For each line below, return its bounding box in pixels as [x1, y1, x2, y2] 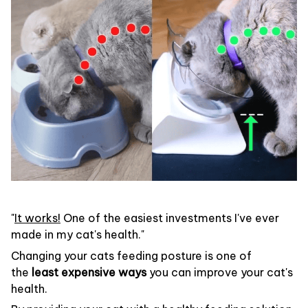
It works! [14, 211, 60, 225]
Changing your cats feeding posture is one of [11, 248, 252, 263]
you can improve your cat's [149, 265, 293, 279]
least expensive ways [29, 265, 149, 279]
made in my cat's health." [11, 228, 144, 242]
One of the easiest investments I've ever [60, 211, 279, 225]
